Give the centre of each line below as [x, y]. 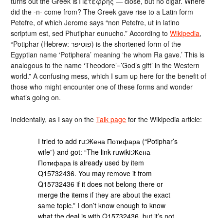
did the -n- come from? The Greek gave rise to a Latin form [102, 12]
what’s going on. [36, 97]
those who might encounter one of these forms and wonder [102, 87]
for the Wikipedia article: [164, 119]
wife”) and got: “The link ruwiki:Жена [94, 152]
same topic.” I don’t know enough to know [102, 205]
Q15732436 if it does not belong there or [101, 184]
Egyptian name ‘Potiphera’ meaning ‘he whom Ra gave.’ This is [108, 54]
